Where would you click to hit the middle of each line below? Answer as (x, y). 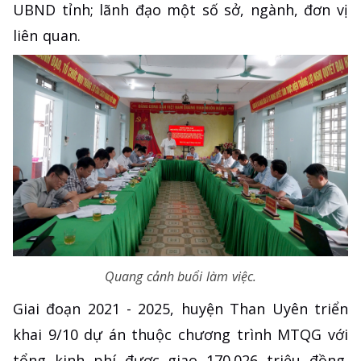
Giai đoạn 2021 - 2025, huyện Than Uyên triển (180, 308)
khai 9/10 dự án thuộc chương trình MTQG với (180, 334)
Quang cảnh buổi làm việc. (180, 276)
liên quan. (47, 36)
